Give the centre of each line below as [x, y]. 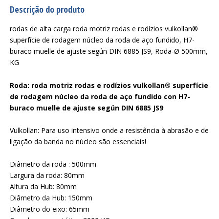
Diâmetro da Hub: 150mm [51, 198]
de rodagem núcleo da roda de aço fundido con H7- [100, 97]
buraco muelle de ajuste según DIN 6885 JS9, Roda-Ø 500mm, [109, 51]
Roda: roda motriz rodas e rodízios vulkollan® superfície [109, 85]
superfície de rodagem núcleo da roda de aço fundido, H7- [102, 40]
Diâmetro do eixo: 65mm [50, 209]
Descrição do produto [47, 9]
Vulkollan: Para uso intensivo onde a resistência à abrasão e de [109, 130]
